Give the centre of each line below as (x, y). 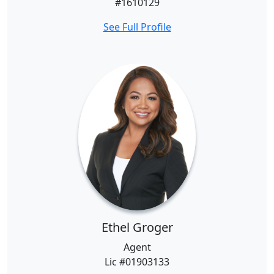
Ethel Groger (137, 227)
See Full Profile (137, 27)
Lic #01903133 (137, 262)
